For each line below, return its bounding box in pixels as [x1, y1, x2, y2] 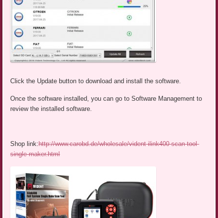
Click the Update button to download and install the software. [10, 77, 182, 85]
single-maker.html [10, 150, 60, 158]
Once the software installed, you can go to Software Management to [10, 94, 202, 102]
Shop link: [10, 140, 39, 147]
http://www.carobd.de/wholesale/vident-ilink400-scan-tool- [38, 140, 200, 147]
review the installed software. [10, 105, 92, 112]
